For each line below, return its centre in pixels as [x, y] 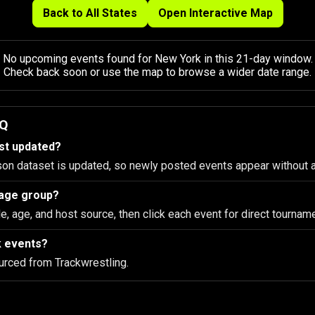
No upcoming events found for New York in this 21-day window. [157, 59]
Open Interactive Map [215, 13]
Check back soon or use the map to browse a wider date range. [157, 72]
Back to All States [90, 13]
